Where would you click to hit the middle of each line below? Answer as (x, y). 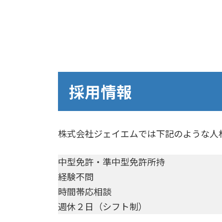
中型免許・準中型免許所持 (111, 162)
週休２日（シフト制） (103, 207)
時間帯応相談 (85, 192)
